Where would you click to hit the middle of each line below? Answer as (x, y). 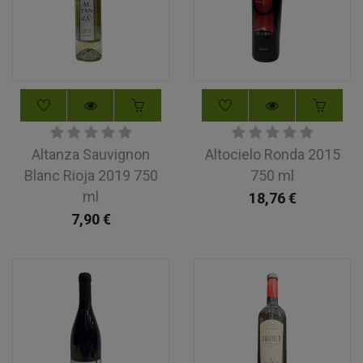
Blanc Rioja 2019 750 (91, 175)
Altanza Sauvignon (91, 154)
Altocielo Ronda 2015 (272, 154)
